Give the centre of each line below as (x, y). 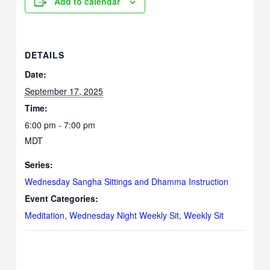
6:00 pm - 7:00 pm (60, 124)
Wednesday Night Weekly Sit (124, 215)
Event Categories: (62, 198)
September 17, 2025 (64, 91)
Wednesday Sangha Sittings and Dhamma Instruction (127, 181)
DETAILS (45, 55)
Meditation (45, 215)
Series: (39, 164)
